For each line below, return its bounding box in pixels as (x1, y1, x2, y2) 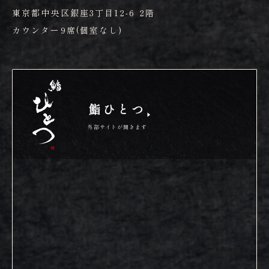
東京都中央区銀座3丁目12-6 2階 (12, 7, 155, 19)
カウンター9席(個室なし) (12, 24, 123, 37)
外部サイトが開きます (88, 122, 147, 131)
